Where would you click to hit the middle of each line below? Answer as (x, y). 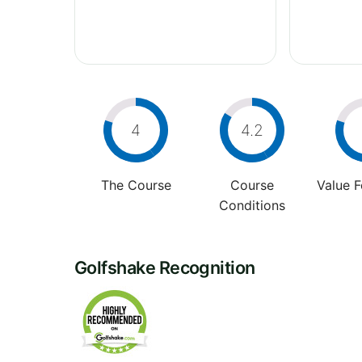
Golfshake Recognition (165, 267)
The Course (136, 185)
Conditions (252, 205)
